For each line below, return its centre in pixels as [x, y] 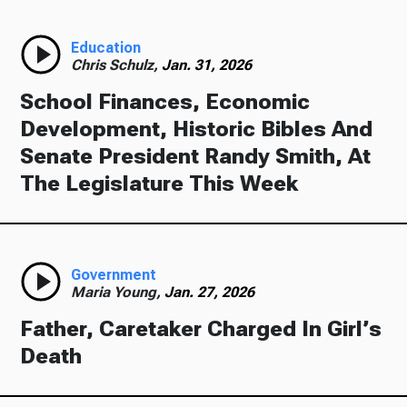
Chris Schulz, [117, 65]
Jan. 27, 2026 [210, 292]
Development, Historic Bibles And [197, 129]
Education [106, 48]
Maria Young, [118, 292]
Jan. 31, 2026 [207, 65]
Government [114, 275]
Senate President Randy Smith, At [196, 156]
